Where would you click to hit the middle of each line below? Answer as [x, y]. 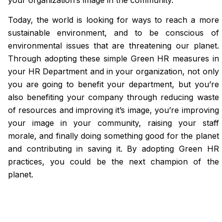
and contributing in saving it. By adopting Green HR [113, 149]
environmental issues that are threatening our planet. [113, 46]
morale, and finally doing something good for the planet [113, 136]
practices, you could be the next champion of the [113, 162]
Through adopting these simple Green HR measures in [113, 59]
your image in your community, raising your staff [113, 123]
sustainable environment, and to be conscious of [113, 33]
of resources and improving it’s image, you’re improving [113, 110]
